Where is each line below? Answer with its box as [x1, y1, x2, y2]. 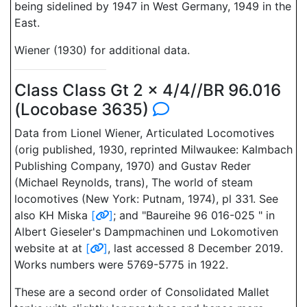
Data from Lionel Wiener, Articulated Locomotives [14, 126, 274, 140]
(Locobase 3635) [14, 99, 153, 119]
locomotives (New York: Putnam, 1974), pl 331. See [14, 192, 278, 206]
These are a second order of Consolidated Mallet [14, 285, 269, 299]
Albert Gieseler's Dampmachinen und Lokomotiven [14, 225, 278, 238]
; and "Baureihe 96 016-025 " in [113, 208, 275, 222]
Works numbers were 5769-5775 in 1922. [14, 258, 228, 271]
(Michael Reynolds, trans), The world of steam [14, 175, 253, 189]
